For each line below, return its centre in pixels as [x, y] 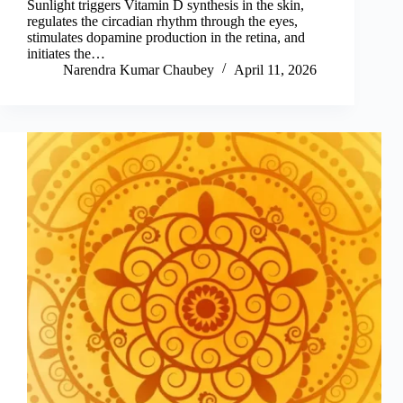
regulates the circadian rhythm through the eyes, [162, 22]
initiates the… [66, 54]
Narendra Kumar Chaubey [139, 70]
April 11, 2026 [275, 70]
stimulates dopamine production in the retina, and [166, 38]
